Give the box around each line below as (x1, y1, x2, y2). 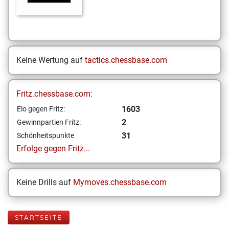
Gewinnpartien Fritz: (17, 118, 81, 126)
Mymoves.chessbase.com (73, 177, 167, 187)
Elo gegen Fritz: (17, 105, 65, 113)
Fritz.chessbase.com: (16, 89, 93, 99)
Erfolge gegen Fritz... (16, 144, 90, 153)
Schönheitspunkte (17, 131, 74, 140)
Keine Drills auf (16, 177, 73, 187)
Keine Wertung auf (16, 55, 85, 65)
